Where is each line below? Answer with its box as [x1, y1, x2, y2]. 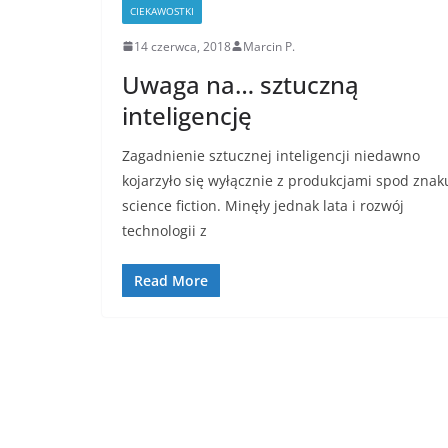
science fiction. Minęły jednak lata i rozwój [122, 195, 404, 215]
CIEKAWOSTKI [130, 3, 194, 18]
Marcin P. [243, 37, 295, 55]
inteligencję [122, 98, 252, 132]
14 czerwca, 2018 [134, 37, 231, 55]
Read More [134, 270, 208, 290]
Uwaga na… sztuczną [122, 67, 359, 101]
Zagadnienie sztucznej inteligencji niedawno [122, 145, 420, 165]
